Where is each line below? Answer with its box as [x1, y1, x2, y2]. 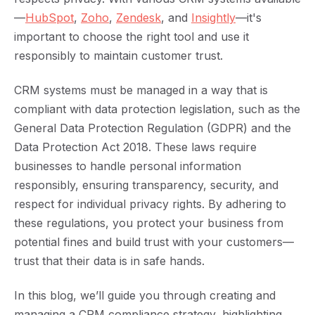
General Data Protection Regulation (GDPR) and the [14, 121, 291, 135]
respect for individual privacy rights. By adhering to [14, 197, 286, 211]
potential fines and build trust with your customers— [14, 235, 294, 249]
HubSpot [25, 11, 74, 25]
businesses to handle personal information [14, 159, 241, 173]
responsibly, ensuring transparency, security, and [14, 178, 278, 192]
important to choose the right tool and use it [14, 30, 249, 44]
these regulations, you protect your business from [14, 216, 283, 230]
